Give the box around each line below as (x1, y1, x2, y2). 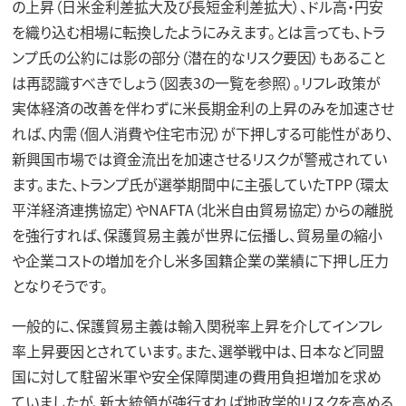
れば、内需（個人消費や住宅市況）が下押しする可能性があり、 (11, 121, 393, 144)
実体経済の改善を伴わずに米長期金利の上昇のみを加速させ (11, 96, 394, 119)
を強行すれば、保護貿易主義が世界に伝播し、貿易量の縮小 (11, 223, 382, 246)
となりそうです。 (11, 274, 108, 296)
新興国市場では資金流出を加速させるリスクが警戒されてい (11, 147, 387, 169)
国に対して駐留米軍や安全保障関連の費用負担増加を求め (11, 364, 382, 387)
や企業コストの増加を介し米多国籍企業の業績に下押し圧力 (11, 248, 389, 271)
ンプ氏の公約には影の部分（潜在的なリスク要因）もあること (11, 45, 385, 68)
